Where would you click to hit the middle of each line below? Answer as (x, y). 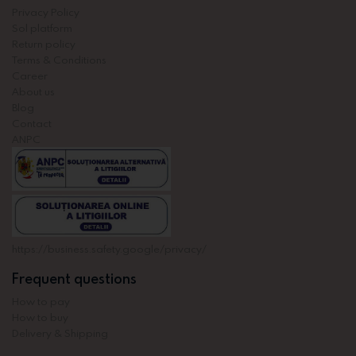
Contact (32, 124)
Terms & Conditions (59, 60)
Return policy (44, 44)
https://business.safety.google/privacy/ (109, 249)
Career (30, 76)
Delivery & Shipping (60, 333)
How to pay (41, 302)
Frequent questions (74, 279)
